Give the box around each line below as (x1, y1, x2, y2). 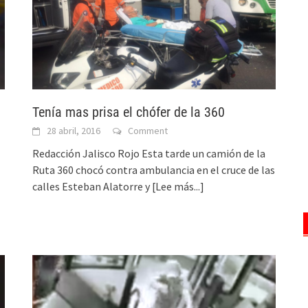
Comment (128, 124, 168, 137)
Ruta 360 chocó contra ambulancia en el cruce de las (32, 163, 276, 177)
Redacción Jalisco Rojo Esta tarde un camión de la (32, 146, 266, 161)
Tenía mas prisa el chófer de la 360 (32, 104, 225, 121)
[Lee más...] (152, 179, 205, 194)
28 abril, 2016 (47, 124, 101, 137)
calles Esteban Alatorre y (32, 179, 153, 194)
